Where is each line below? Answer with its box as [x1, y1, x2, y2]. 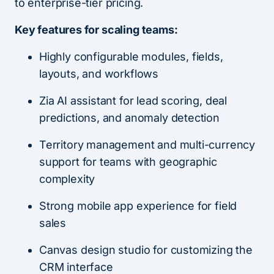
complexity [39, 172, 95, 185]
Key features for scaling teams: [15, 23, 178, 36]
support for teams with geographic [39, 155, 218, 168]
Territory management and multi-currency [39, 138, 255, 151]
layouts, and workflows [39, 67, 159, 80]
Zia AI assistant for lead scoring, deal [39, 94, 227, 107]
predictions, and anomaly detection [39, 111, 220, 124]
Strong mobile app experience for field [39, 199, 237, 212]
